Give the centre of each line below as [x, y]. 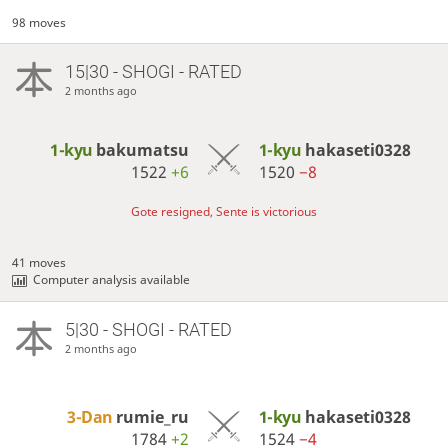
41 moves [39, 263]
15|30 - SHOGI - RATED [153, 71]
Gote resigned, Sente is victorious [224, 212]
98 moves [39, 22]
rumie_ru [153, 417]
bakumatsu [143, 150]
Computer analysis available [112, 280]
